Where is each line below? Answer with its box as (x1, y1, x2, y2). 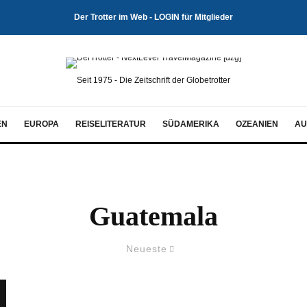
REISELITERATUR (75, 119, 146, 129)
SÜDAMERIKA (162, 119, 219, 129)
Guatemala (89, 201, 218, 232)
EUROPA (24, 119, 59, 129)
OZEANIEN (236, 119, 278, 129)
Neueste (126, 243, 167, 254)
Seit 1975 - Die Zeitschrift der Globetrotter (77, 75, 230, 85)
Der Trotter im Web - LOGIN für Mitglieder (74, 12, 233, 22)
